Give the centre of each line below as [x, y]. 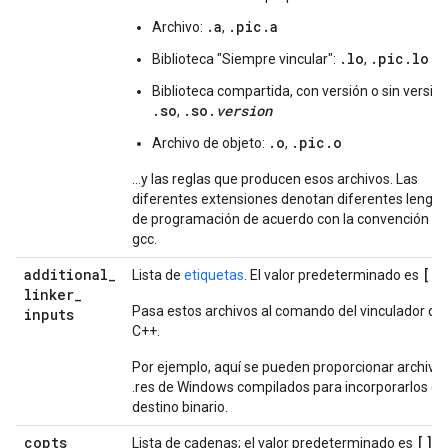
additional [66, 274]
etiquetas [214, 275]
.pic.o [316, 142]
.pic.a [253, 26]
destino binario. [180, 407]
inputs [49, 314]
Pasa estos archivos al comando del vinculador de [288, 311]
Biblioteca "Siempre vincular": [245, 59]
